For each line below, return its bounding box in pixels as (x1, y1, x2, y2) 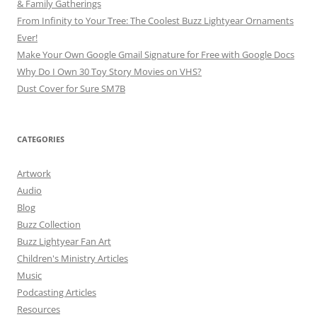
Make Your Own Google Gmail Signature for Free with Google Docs (17, 48, 294, 62)
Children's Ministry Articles (17, 252, 128, 265)
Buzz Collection (17, 218, 81, 231)
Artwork (17, 167, 51, 180)
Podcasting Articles (17, 286, 96, 299)
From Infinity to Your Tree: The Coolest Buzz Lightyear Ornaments (17, 14, 294, 28)
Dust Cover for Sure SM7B (17, 82, 125, 96)
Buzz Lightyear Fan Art (17, 235, 111, 248)
